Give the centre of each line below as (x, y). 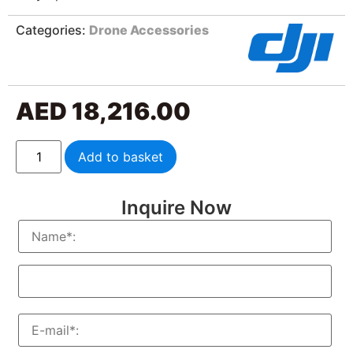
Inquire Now (176, 208)
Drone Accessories (149, 30)
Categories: (52, 30)
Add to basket (121, 157)
